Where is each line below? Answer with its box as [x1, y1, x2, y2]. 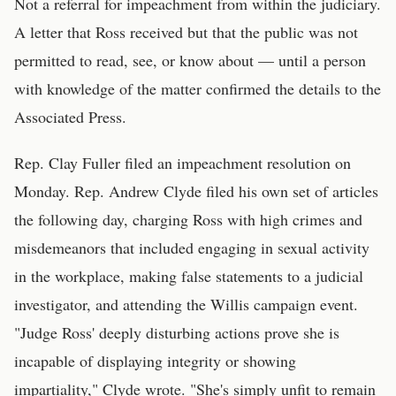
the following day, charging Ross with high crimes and [14, 209, 362, 230]
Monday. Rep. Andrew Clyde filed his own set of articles [14, 180, 378, 202]
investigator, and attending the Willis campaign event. [14, 293, 358, 315]
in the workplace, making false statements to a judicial [14, 265, 363, 286]
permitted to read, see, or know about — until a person [14, 49, 366, 71]
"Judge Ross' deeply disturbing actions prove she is [14, 322, 339, 343]
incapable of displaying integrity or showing [14, 350, 296, 371]
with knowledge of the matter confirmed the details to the [14, 78, 381, 99]
